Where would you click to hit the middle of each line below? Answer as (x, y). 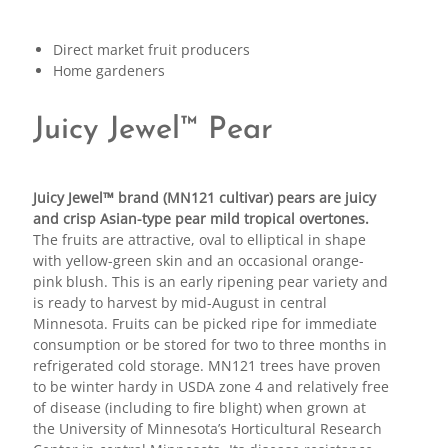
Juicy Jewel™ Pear (152, 130)
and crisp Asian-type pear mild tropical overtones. (200, 218)
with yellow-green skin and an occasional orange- (198, 260)
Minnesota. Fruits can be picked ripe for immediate (204, 323)
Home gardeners (108, 70)
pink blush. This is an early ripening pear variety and (210, 281)
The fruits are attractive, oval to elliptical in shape (199, 239)
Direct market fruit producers (151, 49)
